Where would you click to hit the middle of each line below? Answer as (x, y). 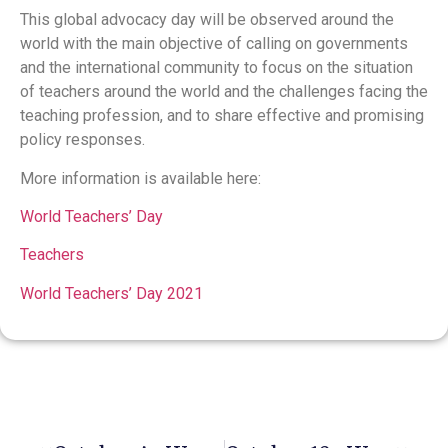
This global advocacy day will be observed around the (207, 20)
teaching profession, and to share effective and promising (222, 116)
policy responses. (84, 140)
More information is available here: (140, 178)
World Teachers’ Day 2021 (111, 293)
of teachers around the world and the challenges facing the (224, 92)
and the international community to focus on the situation (216, 68)
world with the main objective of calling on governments (214, 44)
